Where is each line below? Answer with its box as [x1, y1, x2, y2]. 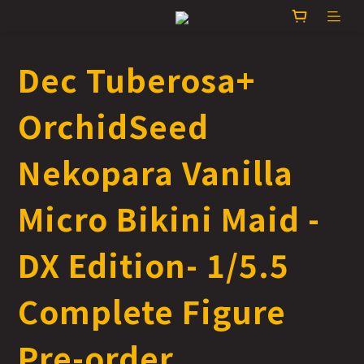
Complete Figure [18, 288, 286, 334]
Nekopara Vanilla [18, 149, 293, 195]
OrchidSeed [18, 102, 209, 149]
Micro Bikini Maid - [18, 195, 320, 241]
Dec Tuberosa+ [18, 56, 256, 102]
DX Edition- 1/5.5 [18, 241, 289, 288]
